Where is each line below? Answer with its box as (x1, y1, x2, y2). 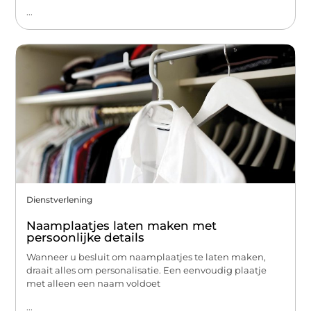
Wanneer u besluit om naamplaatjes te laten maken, (26, 251, 267, 263)
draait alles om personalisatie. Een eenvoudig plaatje (26, 264, 267, 276)
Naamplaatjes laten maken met (26, 219, 217, 233)
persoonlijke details (26, 230, 145, 245)
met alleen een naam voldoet (26, 278, 161, 289)
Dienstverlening (26, 194, 93, 205)
